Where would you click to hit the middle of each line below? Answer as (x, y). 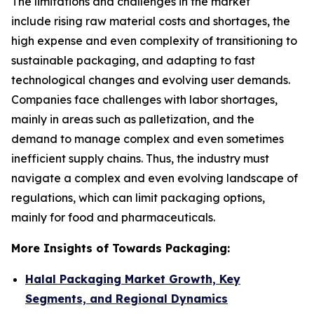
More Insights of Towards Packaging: (121, 248)
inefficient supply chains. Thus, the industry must (140, 158)
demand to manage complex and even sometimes (148, 138)
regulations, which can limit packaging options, (138, 197)
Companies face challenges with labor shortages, (144, 99)
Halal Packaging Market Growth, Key (133, 279)
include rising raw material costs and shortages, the (151, 21)
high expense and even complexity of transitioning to (154, 40)
